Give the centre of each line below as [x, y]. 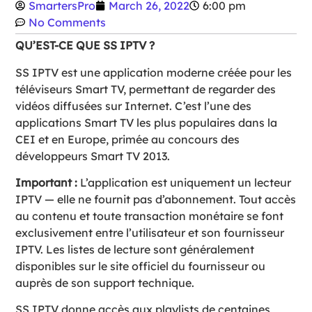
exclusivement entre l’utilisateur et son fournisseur [150, 232]
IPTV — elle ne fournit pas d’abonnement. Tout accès [156, 199]
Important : [47, 182]
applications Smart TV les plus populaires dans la [147, 122]
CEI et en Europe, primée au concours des [128, 139]
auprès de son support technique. [105, 282]
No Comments [68, 23]
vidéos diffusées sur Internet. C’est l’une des [134, 106]
